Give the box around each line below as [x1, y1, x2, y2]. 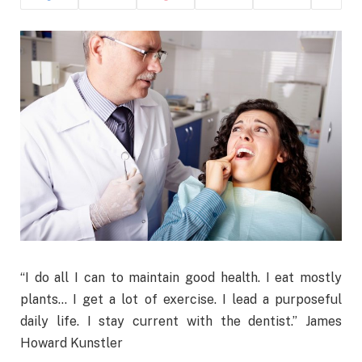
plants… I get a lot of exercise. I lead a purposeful [20, 292, 342, 308]
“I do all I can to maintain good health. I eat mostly [20, 270, 342, 286]
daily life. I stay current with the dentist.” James [20, 314, 342, 330]
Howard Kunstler [20, 335, 123, 351]
